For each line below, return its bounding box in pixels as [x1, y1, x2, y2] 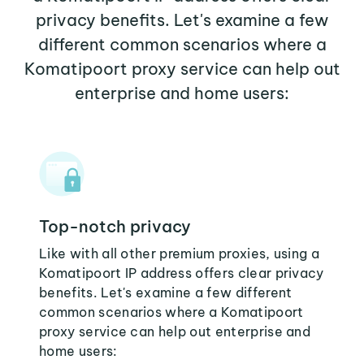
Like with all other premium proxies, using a [39, 245, 320, 262]
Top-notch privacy [39, 216, 191, 236]
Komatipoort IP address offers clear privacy [39, 265, 324, 281]
